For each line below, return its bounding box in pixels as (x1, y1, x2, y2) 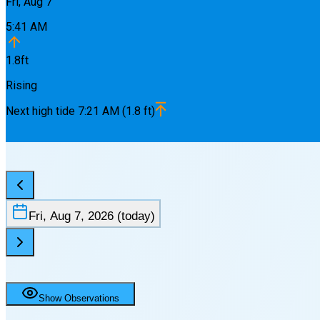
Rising (6, 78, 37, 92)
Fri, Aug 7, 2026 (29, 209, 114, 223)
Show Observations (39, 292, 119, 304)
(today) (114, 209, 155, 223)
